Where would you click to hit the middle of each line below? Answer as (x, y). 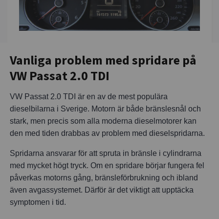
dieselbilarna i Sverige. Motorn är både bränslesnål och (105, 109)
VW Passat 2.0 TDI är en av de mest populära (89, 96)
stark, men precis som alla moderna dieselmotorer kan (103, 121)
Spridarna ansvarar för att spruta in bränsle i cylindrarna (106, 153)
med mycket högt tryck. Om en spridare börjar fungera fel (107, 165)
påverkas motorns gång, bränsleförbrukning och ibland (104, 177)
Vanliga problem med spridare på (103, 60)
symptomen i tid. (38, 202)
